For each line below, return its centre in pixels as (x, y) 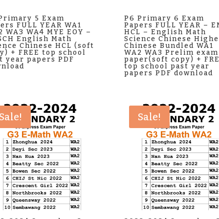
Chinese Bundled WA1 (169, 45)
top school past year (167, 66)
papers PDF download (168, 73)
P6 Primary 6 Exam (164, 18)
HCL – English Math (165, 32)
